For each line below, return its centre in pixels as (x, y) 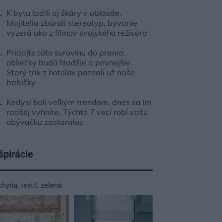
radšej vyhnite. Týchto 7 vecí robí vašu (77, 112)
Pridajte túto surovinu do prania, (66, 53)
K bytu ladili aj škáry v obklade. (64, 13)
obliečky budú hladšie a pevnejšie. (69, 62)
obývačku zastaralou (45, 122)
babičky (21, 82)
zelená (51, 185)
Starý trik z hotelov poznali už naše (71, 72)
